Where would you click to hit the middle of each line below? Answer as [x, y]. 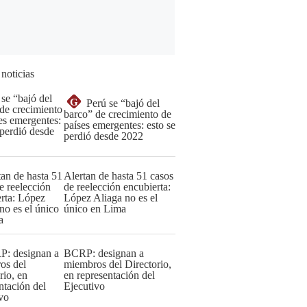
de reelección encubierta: [117, 187]
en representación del [109, 275]
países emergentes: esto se [120, 125]
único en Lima [95, 209]
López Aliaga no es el [111, 198]
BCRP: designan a [104, 253]
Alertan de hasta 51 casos [119, 176]
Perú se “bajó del [123, 103]
